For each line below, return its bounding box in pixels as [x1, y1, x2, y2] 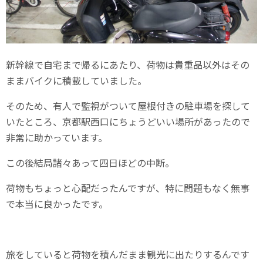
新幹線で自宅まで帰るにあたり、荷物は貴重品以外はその [6, 58, 249, 72]
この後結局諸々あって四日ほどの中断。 [6, 156, 174, 170]
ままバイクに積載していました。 [6, 73, 147, 88]
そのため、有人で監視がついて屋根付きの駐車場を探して [6, 99, 250, 113]
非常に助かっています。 [6, 130, 107, 145]
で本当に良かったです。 [6, 197, 108, 211]
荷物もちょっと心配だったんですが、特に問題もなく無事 [6, 181, 249, 195]
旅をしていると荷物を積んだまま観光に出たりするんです [6, 247, 249, 262]
